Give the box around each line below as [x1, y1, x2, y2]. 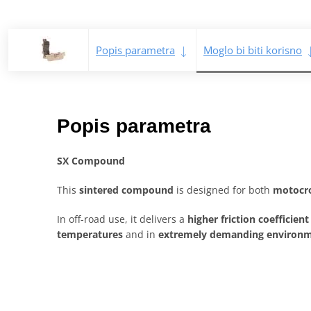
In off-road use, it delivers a [57, 212, 187, 226]
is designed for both [174, 183, 273, 197]
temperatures [57, 228, 123, 242]
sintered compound [79, 183, 174, 197]
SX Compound [57, 154, 125, 168]
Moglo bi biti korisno [203, 43, 302, 58]
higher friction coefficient [187, 212, 309, 226]
